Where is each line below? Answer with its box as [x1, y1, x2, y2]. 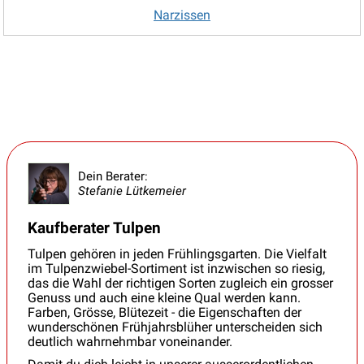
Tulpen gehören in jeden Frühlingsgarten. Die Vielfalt [28, 245, 327, 262]
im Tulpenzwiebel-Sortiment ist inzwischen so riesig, [28, 260, 325, 276]
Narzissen [154, 6, 210, 23]
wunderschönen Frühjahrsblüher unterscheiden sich [28, 318, 323, 335]
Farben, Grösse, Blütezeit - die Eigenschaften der [28, 304, 301, 320]
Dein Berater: [78, 168, 148, 184]
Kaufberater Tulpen [28, 218, 161, 237]
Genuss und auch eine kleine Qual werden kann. [28, 289, 301, 305]
